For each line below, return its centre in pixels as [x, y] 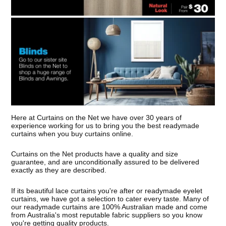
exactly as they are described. [59, 170]
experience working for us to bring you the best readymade [105, 126]
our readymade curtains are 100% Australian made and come [109, 207]
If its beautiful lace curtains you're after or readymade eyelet [107, 190]
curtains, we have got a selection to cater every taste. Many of [110, 199]
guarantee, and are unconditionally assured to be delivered [105, 162]
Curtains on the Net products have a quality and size [95, 154]
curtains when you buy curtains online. [72, 134]
